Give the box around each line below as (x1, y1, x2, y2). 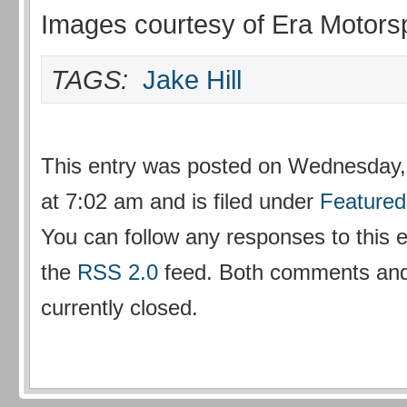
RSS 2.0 (77, 260, 158, 285)
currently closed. (41, 295, 198, 321)
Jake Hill (143, 65, 242, 95)
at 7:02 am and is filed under (41, 189, 320, 214)
